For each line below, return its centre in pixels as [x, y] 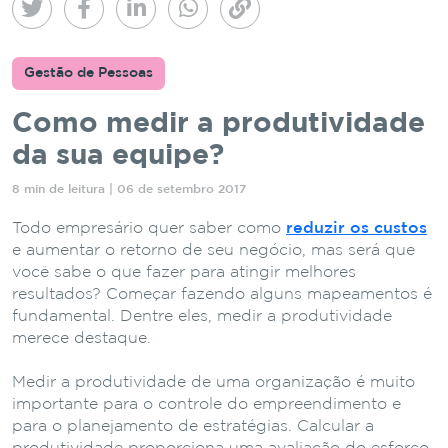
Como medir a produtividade [218, 123]
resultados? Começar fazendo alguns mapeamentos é [222, 294]
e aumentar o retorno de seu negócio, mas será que [213, 250]
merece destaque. [81, 338]
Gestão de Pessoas [88, 72]
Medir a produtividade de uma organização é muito [213, 382]
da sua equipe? [118, 155]
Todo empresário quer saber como [149, 228]
